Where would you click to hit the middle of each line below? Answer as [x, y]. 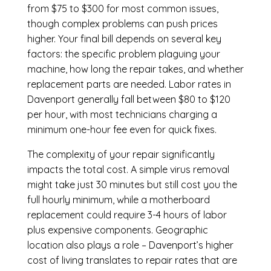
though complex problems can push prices [122, 24]
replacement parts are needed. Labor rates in [129, 84]
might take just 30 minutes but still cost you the [132, 185]
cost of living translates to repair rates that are [132, 260]
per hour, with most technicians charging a [122, 115]
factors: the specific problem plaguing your [123, 54]
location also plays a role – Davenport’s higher [130, 245]
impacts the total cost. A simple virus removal [128, 170]
